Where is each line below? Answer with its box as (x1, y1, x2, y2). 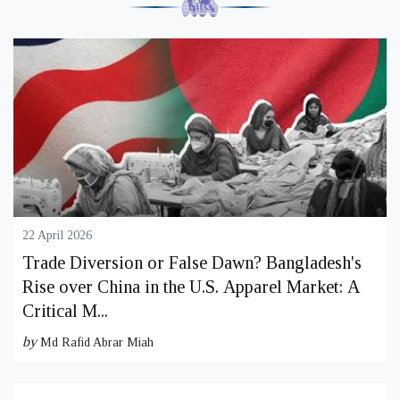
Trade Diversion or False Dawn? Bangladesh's (22, 252, 362, 272)
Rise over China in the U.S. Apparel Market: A (22, 276, 360, 296)
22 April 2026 (22, 228, 92, 242)
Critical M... (22, 300, 108, 321)
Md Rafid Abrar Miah (40, 335, 154, 349)
